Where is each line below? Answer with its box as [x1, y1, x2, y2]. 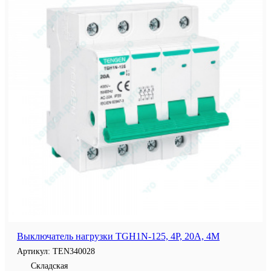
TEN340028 [53, 246, 95, 256]
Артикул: [17, 246, 53, 256]
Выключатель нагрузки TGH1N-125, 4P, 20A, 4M [17, 230, 220, 241]
